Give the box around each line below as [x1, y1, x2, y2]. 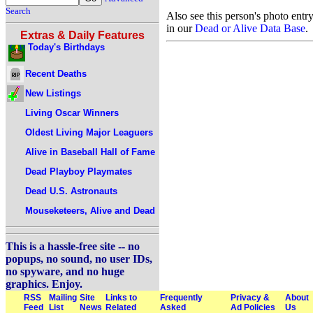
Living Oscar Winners [25, 107, 119, 118]
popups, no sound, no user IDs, [6, 253, 152, 265]
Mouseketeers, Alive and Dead [25, 205, 155, 216]
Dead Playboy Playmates [25, 166, 132, 177]
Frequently [160, 293, 203, 303]
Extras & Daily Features [20, 29, 145, 41]
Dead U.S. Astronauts [25, 185, 117, 196]
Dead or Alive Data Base [195, 22, 305, 34]
